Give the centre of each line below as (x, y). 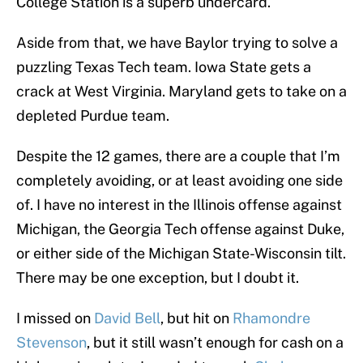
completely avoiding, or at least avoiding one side (179, 181)
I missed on (55, 318)
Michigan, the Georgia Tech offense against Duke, (180, 229)
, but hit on (196, 318)
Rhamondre (271, 318)
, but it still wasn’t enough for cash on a (215, 343)
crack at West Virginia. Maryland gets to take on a (181, 92)
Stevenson (51, 343)
